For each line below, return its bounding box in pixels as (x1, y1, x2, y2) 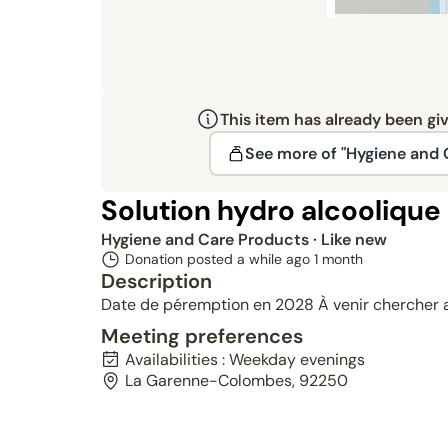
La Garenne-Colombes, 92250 (124, 370, 348, 391)
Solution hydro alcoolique (100, 192, 441, 229)
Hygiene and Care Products (100, 229, 313, 250)
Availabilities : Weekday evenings (124, 349, 365, 370)
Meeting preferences (100, 323, 303, 349)
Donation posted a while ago (124, 250, 314, 268)
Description (100, 268, 212, 294)
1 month (313, 250, 363, 268)
